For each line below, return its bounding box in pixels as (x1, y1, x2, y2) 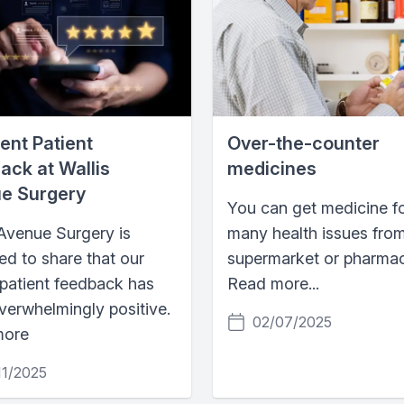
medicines (227, 157, 317, 179)
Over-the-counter (227, 132, 380, 154)
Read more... (227, 273, 319, 293)
